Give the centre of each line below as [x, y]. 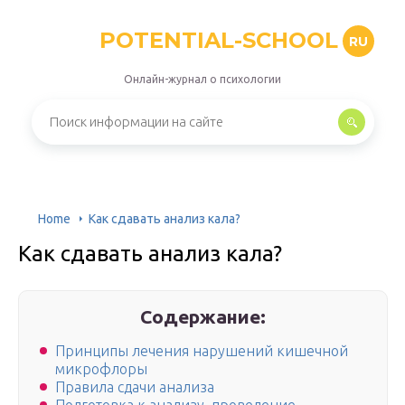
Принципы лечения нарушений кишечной [202, 351]
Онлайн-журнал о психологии [202, 79]
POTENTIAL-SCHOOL [218, 40]
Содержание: [203, 316]
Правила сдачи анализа [135, 387]
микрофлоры [101, 369]
